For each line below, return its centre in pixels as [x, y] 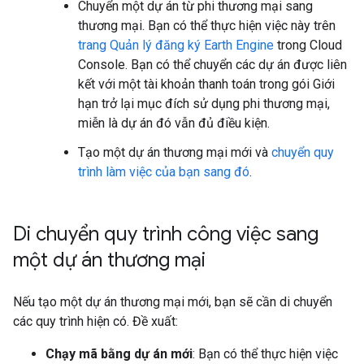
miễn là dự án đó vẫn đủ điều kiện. [174, 123]
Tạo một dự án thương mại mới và [175, 152]
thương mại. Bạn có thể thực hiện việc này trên [207, 26]
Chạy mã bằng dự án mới [119, 354]
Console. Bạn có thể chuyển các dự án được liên [212, 65]
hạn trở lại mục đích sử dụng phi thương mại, [204, 104]
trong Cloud [308, 45]
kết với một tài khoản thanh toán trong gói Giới [206, 84]
